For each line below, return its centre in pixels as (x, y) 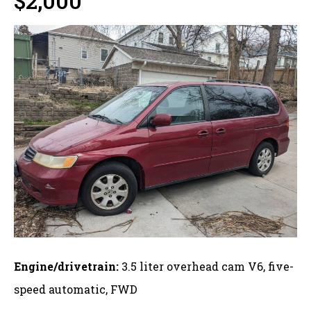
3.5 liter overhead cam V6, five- (206, 266)
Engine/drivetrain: (66, 266)
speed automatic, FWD (76, 289)
